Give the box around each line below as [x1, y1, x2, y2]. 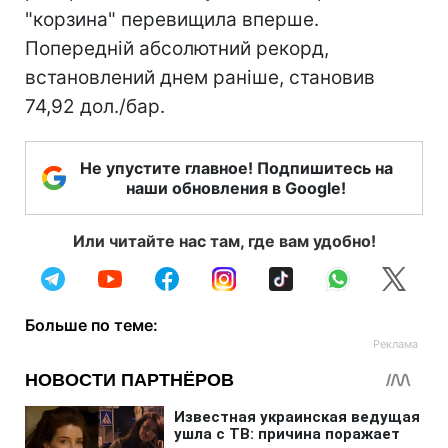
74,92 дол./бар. [25, 95, 165, 118]
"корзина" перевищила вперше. [25, 8, 319, 31]
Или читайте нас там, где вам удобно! [72, 231, 376, 251]
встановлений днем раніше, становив [25, 66, 375, 89]
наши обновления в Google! [126, 178, 346, 198]
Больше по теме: [25, 315, 158, 335]
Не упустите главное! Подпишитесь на [79, 158, 393, 178]
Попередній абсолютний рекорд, [25, 37, 329, 60]
